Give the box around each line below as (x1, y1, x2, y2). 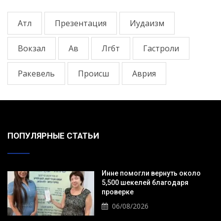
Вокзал (18, 42, 45, 54)
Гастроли (143, 42, 179, 54)
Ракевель (18, 68, 55, 79)
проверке (101, 187, 134, 196)
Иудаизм (130, 17, 164, 29)
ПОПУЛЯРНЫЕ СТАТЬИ (7, 130, 99, 141)
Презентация (55, 17, 107, 29)
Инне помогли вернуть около (101, 169, 201, 177)
